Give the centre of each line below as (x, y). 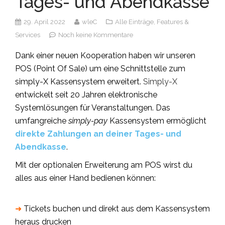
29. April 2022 (44, 22)
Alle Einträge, (136, 22)
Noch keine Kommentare (96, 35)
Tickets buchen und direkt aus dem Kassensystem (117, 209)
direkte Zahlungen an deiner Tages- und (98, 134)
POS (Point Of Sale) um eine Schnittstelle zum (100, 69)
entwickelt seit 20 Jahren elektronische (86, 95)
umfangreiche (42, 121)
